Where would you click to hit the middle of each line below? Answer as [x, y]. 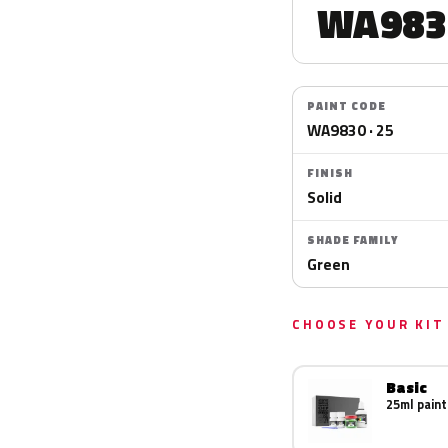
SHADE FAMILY [352, 240]
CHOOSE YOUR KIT [368, 324]
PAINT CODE [346, 106]
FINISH [330, 173]
